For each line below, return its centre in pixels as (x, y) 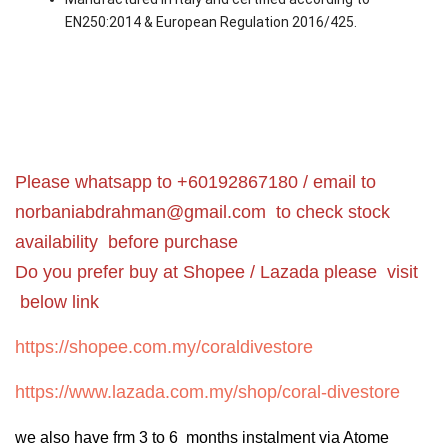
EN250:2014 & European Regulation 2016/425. (211, 21)
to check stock (328, 211)
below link (57, 301)
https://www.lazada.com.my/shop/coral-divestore (207, 391)
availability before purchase (126, 241)
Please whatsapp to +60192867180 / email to (195, 181)
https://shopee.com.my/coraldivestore (164, 346)
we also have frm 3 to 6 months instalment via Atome (202, 437)
